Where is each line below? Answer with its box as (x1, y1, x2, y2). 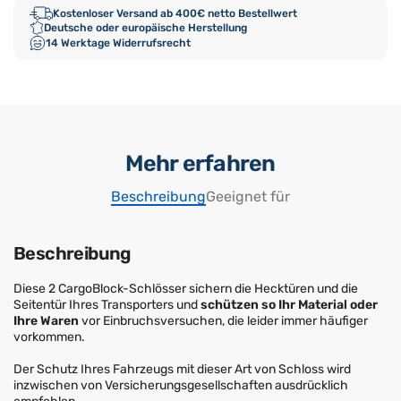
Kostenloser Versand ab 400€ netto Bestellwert (53, 7, 297, 20)
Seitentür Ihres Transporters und (13, 297, 200, 313)
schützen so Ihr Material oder (200, 297, 378, 313)
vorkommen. (13, 329, 85, 346)
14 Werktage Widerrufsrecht (46, 37, 191, 49)
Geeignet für (206, 188, 290, 206)
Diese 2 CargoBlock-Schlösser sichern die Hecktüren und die (13, 281, 358, 297)
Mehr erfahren (125, 150, 276, 176)
